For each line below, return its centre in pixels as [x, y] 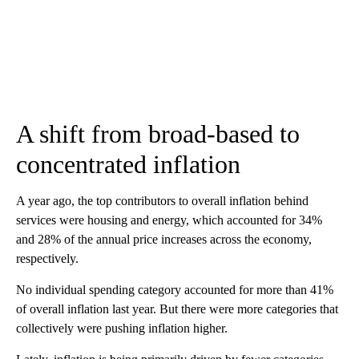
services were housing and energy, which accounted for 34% [169, 220]
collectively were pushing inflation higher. [122, 328]
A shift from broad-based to [158, 133]
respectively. [47, 258]
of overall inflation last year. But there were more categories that [177, 309]
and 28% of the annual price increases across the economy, [164, 239]
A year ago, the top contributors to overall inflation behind [162, 200]
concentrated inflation [128, 164]
